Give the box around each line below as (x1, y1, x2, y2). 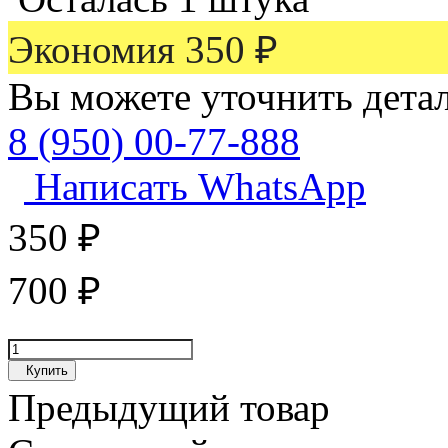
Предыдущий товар (8, 386, 330, 429)
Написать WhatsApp (24, 165, 366, 208)
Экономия (8, 28, 185, 71)
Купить (26, 363, 68, 378)
